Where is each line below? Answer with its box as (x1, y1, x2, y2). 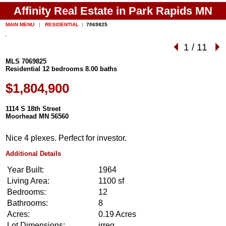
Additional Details (6, 149, 62, 157)
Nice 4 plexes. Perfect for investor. (6, 134, 127, 143)
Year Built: (7, 165, 44, 175)
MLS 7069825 (6, 58, 47, 66)
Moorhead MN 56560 (6, 112, 69, 120)
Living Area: (7, 177, 50, 186)
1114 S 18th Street (6, 104, 61, 112)
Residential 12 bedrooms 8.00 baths (6, 65, 118, 73)
